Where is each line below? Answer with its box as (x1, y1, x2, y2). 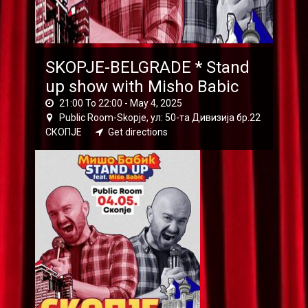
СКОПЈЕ (45, 126, 84, 137)
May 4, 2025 (129, 97, 182, 109)
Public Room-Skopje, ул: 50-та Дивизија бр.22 (56, 111, 261, 123)
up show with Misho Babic (45, 76, 239, 96)
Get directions (107, 126, 168, 137)
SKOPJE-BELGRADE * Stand (45, 57, 250, 77)
